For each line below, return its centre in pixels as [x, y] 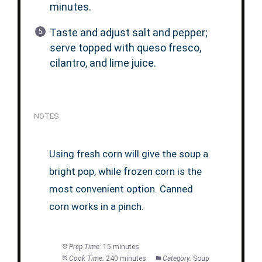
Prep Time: [85, 247]
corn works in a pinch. [97, 206]
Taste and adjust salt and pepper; [128, 32]
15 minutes [121, 247]
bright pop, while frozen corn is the [126, 171]
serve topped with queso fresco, [125, 47]
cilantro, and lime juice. [103, 63]
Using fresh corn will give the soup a [129, 154]
